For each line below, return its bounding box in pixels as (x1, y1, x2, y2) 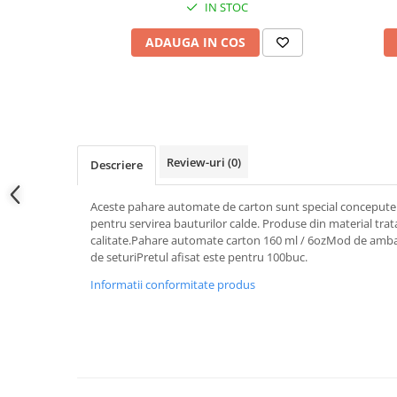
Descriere (90, 156, 143, 173)
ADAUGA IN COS (144, 33, 245, 51)
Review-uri (167, 153, 228, 170)
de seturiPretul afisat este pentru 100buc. (90, 248, 307, 265)
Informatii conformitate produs (90, 276, 255, 292)
